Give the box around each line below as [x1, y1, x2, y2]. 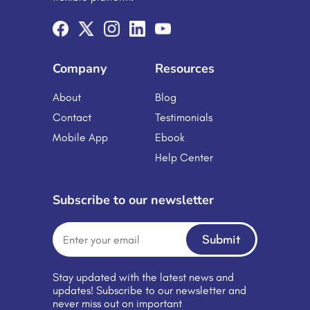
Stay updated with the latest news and [53, 271, 234, 284]
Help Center [155, 151, 213, 164]
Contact [53, 111, 91, 124]
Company [53, 60, 107, 77]
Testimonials [155, 111, 212, 124]
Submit [201, 232, 240, 247]
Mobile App [53, 131, 108, 144]
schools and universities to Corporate [66, 6, 241, 19]
